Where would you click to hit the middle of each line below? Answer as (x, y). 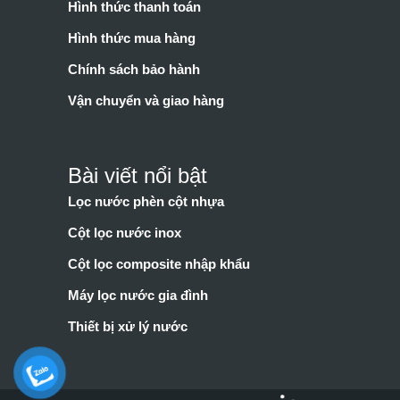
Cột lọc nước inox (125, 233)
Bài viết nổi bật (138, 176)
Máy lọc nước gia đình (138, 296)
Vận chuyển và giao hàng (146, 101)
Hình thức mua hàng (132, 38)
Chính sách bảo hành (134, 70)
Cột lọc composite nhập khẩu (159, 264)
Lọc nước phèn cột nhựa (146, 202)
